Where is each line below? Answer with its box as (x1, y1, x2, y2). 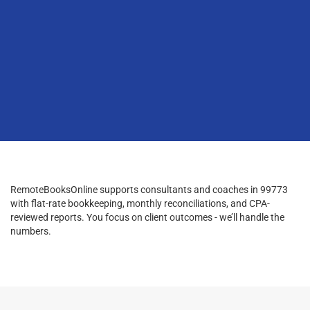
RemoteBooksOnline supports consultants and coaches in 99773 (10, 183, 288, 195)
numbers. (10, 225, 51, 237)
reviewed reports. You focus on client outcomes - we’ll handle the (10, 211, 284, 223)
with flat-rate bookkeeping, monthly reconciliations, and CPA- (10, 197, 270, 209)
